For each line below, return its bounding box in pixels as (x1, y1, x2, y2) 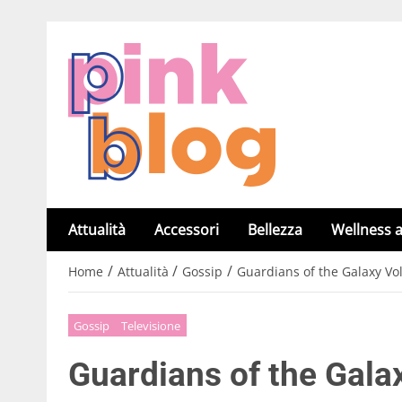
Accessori (154, 220, 219, 240)
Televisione (121, 317, 181, 334)
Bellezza (248, 220, 302, 240)
